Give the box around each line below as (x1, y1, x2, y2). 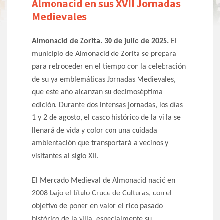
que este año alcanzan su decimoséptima (32, 88, 163, 97)
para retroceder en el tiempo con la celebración (32, 63, 186, 71)
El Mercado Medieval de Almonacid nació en (32, 177, 175, 185)
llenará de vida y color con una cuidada (32, 127, 157, 135)
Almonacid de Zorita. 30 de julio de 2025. (32, 37, 169, 46)
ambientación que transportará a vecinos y (32, 139, 168, 148)
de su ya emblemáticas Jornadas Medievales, (32, 76, 176, 84)
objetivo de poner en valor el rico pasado (32, 202, 163, 211)
